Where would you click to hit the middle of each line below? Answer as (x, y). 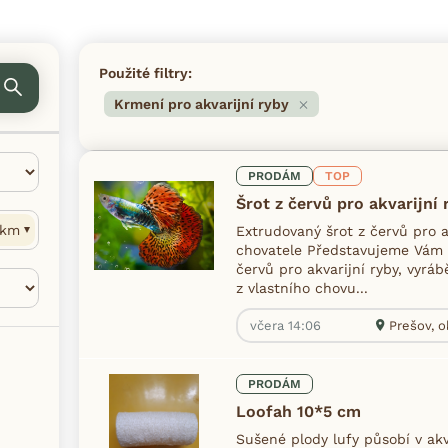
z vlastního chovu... (302, 287)
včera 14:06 (285, 325)
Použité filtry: (145, 72)
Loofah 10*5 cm (298, 411)
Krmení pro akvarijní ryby (201, 104)
